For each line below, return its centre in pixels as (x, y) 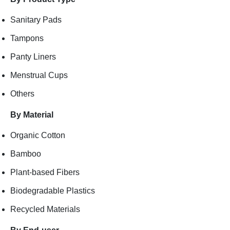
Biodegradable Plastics (54, 191)
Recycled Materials (46, 209)
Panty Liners (33, 57)
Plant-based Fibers (45, 172)
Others (23, 94)
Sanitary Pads (36, 20)
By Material (32, 115)
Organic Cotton (38, 136)
